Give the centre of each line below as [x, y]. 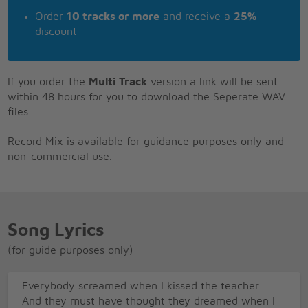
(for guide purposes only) [71, 250]
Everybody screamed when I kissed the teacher [141, 286]
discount [56, 31]
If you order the [48, 81]
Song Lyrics [56, 230]
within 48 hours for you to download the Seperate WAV [147, 97]
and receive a [197, 16]
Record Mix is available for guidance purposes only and [146, 141]
